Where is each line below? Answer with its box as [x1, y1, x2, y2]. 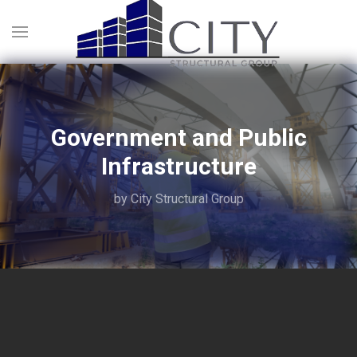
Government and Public [50, 124, 307, 151]
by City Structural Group [113, 191, 244, 206]
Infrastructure [100, 152, 257, 180]
